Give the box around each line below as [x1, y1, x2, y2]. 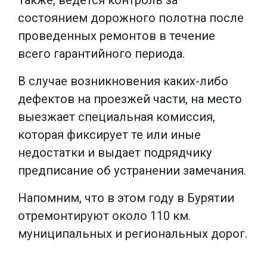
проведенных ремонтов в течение [18, 28, 215, 43]
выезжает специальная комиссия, [18, 109, 215, 124]
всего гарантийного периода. [18, 46, 185, 61]
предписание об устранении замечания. [18, 163, 246, 178]
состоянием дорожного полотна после [18, 10, 244, 25]
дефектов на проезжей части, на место [18, 91, 242, 106]
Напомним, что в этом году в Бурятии [18, 190, 234, 205]
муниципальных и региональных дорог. [18, 226, 247, 241]
